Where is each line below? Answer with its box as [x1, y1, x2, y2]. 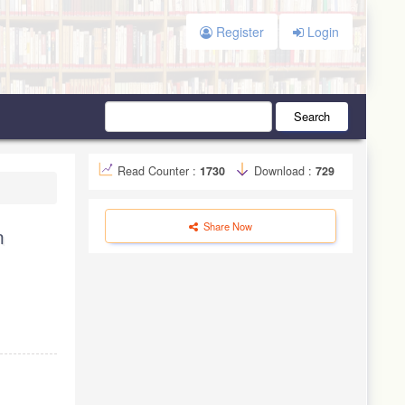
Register [212, 23, 264, 41]
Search [294, 107, 330, 125]
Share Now [201, 218, 252, 233]
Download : [250, 162, 316, 179]
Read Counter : [118, 162, 200, 179]
